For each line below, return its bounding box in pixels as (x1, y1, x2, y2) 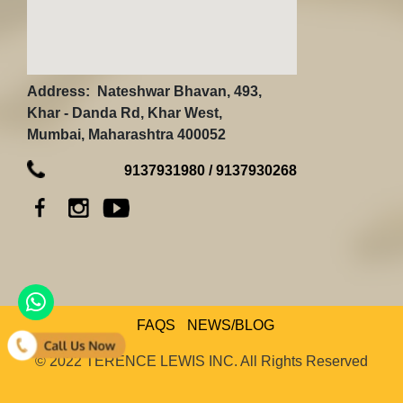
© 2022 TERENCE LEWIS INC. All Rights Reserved (35, 353, 368, 369)
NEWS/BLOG (186, 317, 274, 333)
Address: (27, 84, 90, 99)
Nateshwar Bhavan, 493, (90, 84, 262, 99)
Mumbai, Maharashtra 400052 (27, 127, 226, 142)
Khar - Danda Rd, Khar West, (27, 105, 222, 121)
